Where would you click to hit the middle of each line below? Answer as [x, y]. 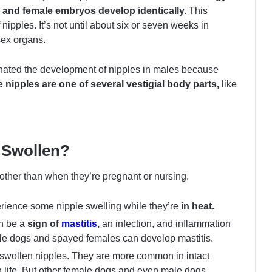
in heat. [198, 206]
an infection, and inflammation [166, 224]
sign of [44, 224]
